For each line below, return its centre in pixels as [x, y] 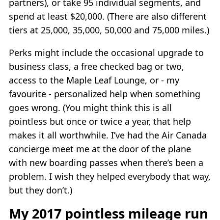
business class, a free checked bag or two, [96, 67]
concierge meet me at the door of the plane [100, 149]
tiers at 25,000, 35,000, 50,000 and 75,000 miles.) [109, 30]
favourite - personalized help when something [105, 94]
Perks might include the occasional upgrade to [106, 53]
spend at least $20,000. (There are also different [108, 16]
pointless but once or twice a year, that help [100, 122]
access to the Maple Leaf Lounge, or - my [94, 80]
